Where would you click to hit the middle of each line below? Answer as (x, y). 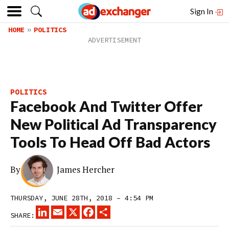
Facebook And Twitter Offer (106, 106)
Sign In (202, 11)
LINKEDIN (65, 210)
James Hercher (86, 170)
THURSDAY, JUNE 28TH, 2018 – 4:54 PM (82, 198)
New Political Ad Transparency (113, 124)
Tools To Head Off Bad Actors (110, 142)
